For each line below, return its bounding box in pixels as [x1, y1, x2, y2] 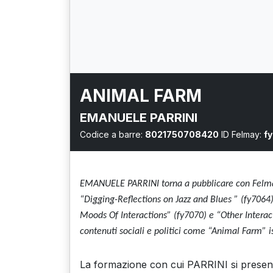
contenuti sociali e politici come [80, 227, 208, 236]
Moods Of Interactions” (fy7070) [80, 211, 209, 221]
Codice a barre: [80, 129, 145, 140]
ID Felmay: [219, 129, 264, 140]
